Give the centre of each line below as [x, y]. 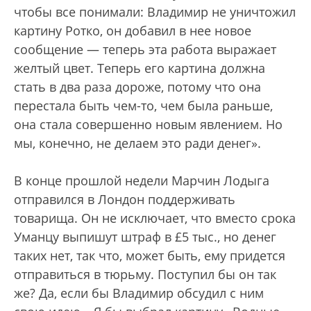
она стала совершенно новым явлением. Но [148, 125]
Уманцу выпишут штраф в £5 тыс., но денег [145, 237]
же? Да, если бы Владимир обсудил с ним [139, 293]
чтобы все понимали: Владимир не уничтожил [155, 12]
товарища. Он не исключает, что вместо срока [155, 218]
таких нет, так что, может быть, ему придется [150, 256]
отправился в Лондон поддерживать [125, 200]
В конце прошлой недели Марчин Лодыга [142, 181]
